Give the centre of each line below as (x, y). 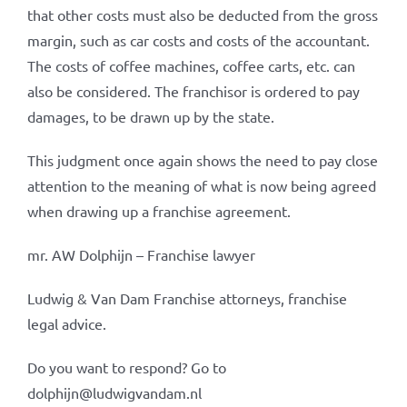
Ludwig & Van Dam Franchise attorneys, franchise (187, 298)
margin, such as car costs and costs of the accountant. (198, 40)
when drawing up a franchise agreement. (159, 211)
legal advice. (66, 323)
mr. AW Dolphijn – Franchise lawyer (141, 254)
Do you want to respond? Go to (126, 367)
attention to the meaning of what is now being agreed (201, 185)
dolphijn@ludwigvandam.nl (114, 392)
